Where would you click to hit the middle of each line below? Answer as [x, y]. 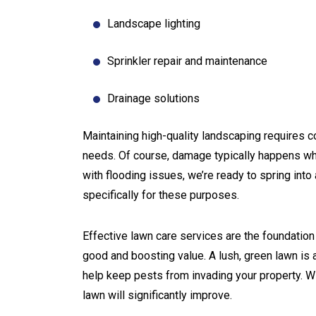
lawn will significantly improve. [157, 295]
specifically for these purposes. [161, 195]
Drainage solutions [153, 98]
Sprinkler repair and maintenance [187, 61]
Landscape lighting [154, 23]
